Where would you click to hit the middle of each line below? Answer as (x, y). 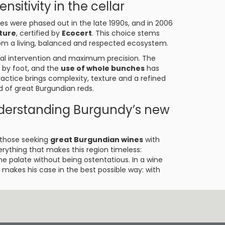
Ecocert (77, 33)
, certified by (39, 33)
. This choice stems (126, 33)
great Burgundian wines (97, 140)
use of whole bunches (103, 68)
